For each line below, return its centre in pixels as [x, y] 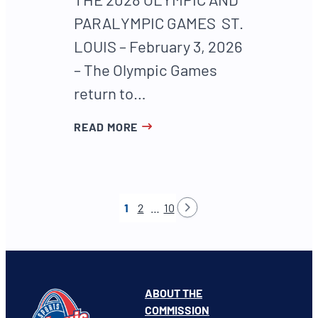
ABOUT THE [174, 293]
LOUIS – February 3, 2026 [158, 46]
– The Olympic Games [146, 70]
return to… [110, 93]
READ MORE [106, 127]
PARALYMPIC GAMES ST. [159, 23]
